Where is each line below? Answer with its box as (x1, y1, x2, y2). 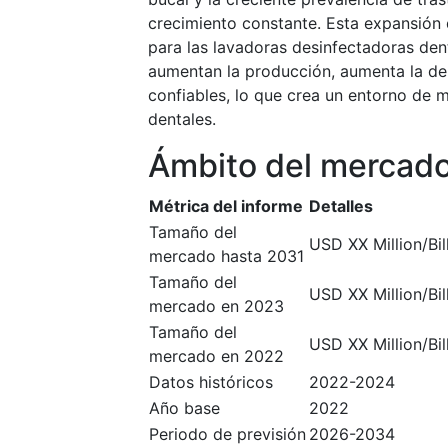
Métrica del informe (149, 196, 303, 216)
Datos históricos (149, 372, 273, 392)
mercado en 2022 (149, 346, 284, 366)
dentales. (148, 109, 216, 129)
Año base (149, 398, 220, 418)
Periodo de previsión (149, 424, 306, 444)
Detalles (309, 196, 373, 216)
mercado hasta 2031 (149, 246, 304, 266)
